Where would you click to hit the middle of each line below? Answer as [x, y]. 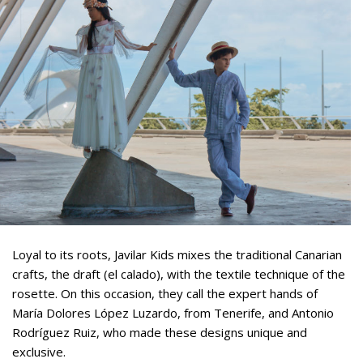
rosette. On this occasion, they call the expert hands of [165, 293]
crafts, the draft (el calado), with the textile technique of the [179, 273]
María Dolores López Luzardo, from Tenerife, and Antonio [173, 312]
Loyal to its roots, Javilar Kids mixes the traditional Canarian [177, 254]
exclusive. [39, 351]
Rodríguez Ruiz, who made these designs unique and [160, 332]
